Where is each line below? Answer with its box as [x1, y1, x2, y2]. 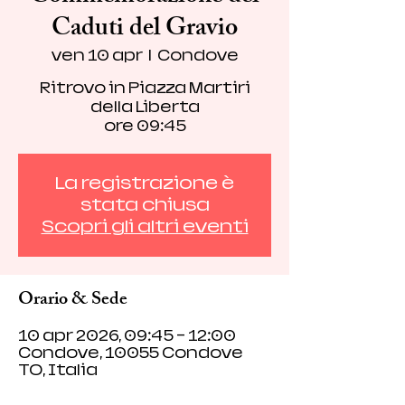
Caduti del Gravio [52, 8, 238, 52]
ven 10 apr [51, 47, 143, 64]
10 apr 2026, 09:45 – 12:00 [18, 327, 236, 344]
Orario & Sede [18, 285, 127, 316]
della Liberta [89, 99, 200, 116]
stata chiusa [80, 195, 210, 214]
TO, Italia [18, 362, 98, 379]
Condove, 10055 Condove [18, 344, 243, 362]
